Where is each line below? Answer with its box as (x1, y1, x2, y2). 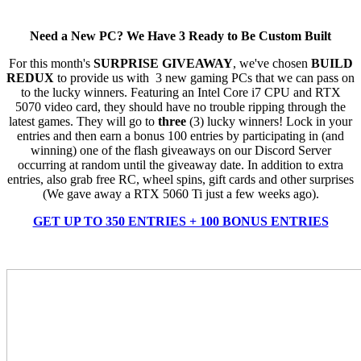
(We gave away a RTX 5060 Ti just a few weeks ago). (42, 186, 319, 201)
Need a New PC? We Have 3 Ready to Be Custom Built (30, 28, 331, 43)
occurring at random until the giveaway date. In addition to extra (18, 157, 343, 172)
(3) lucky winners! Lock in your (186, 114, 352, 128)
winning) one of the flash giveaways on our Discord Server (30, 143, 331, 157)
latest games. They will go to (9, 114, 158, 128)
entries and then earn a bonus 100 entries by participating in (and (17, 128, 344, 143)
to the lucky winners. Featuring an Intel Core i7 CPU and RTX (20, 85, 341, 99)
